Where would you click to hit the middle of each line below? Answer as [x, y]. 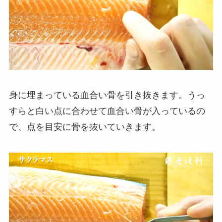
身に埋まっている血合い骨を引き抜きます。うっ [107, 95]
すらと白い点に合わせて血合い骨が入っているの [107, 111]
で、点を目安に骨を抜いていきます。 [84, 127]
